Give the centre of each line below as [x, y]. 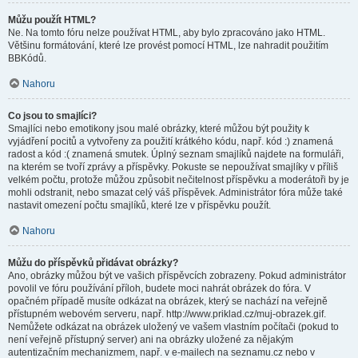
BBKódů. [27, 58]
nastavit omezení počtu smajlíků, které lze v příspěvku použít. [139, 205]
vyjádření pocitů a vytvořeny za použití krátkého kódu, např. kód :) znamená [171, 141]
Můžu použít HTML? [52, 20]
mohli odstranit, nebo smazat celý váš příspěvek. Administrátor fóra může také [175, 193]
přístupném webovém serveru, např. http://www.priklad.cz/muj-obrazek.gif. [167, 314]
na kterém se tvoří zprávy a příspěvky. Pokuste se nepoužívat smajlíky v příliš [173, 167]
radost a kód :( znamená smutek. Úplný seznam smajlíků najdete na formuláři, [176, 154]
